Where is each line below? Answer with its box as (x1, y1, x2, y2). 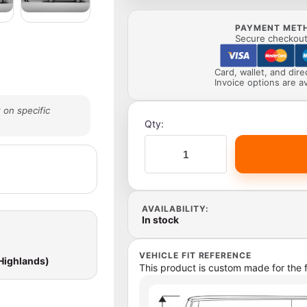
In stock (142, 214, 179, 225)
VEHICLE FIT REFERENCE (139, 250, 252, 260)
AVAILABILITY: (142, 204, 209, 214)
